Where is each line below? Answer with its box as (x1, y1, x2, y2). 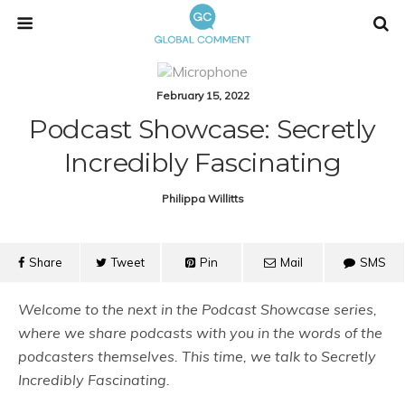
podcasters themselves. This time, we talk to (18, 347, 321, 365)
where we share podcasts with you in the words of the (18, 324, 382, 342)
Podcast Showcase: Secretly (29, 113, 376, 145)
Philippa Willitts (161, 192, 244, 205)
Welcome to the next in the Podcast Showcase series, (18, 300, 377, 318)
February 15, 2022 (155, 89, 250, 102)
